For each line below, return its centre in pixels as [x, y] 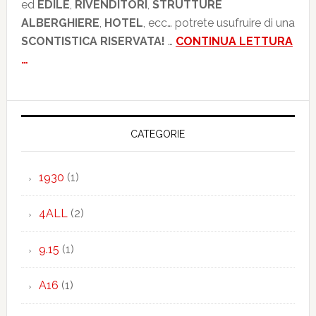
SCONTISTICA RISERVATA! [94, 41]
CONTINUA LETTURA [234, 41]
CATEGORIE [158, 134]
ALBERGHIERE [60, 23]
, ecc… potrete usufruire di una [219, 23]
